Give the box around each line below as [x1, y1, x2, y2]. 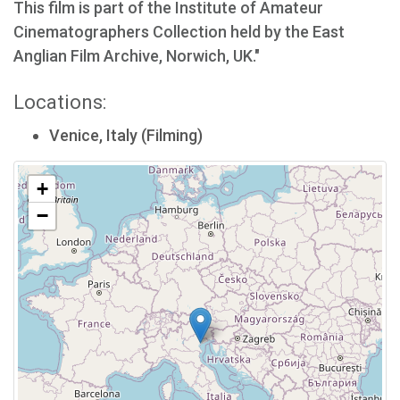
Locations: [13, 91, 106, 113]
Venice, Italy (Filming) [49, 126, 203, 145]
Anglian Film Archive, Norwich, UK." [13, 46, 260, 65]
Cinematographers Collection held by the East [13, 22, 345, 41]
